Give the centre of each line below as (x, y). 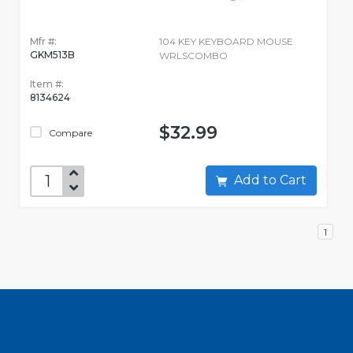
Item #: (47, 84)
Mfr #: (43, 42)
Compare (69, 133)
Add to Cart (293, 180)
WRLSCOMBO (193, 56)
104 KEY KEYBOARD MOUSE (226, 42)
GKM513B (52, 55)
